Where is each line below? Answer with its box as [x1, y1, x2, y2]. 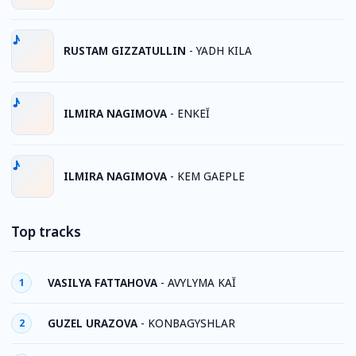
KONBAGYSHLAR [148, 315, 235, 331]
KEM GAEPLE [177, 168, 245, 184]
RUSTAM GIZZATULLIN [64, 43, 186, 58]
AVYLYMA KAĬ [168, 275, 236, 290]
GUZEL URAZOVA [48, 315, 137, 331]
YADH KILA [196, 43, 252, 58]
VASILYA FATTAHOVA [48, 275, 157, 290]
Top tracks [11, 222, 81, 241]
